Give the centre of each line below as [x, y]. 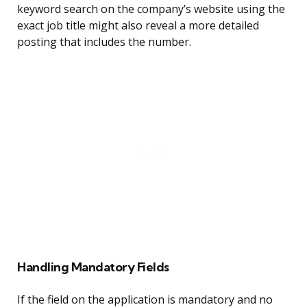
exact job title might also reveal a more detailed [138, 26]
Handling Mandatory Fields [93, 267]
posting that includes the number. [104, 42]
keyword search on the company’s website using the [151, 9]
